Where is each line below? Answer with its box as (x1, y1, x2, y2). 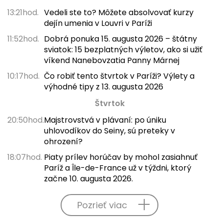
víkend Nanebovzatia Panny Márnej (44, 54, 179, 66)
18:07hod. (7, 151, 42, 163)
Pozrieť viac (77, 198, 127, 211)
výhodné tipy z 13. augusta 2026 (44, 81, 163, 92)
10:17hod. (7, 70, 40, 82)
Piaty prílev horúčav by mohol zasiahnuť (44, 151, 197, 163)
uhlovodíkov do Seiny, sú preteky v (44, 125, 175, 136)
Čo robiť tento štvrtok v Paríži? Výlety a (44, 70, 195, 82)
